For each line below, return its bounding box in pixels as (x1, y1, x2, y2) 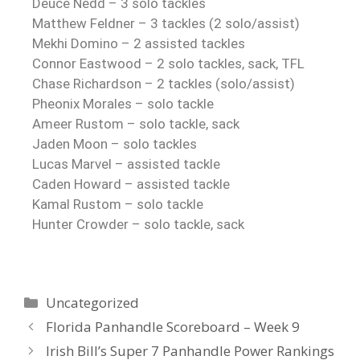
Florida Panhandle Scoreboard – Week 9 (46, 317, 301, 336)
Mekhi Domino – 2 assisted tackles (32, 35, 245, 51)
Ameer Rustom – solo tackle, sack (32, 116, 239, 132)
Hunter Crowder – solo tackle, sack (32, 216, 244, 232)
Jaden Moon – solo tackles (32, 136, 197, 152)
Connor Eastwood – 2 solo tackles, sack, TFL (32, 55, 305, 72)
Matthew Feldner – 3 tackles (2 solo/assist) (32, 15, 300, 31)
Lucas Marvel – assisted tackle (32, 156, 220, 172)
